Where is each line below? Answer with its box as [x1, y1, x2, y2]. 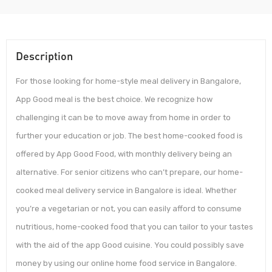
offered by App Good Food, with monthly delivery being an [16, 149, 232, 159]
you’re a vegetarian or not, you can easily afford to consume [16, 204, 242, 214]
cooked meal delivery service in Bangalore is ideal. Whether [16, 186, 237, 195]
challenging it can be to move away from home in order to [16, 113, 231, 123]
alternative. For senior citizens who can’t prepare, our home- [16, 168, 243, 177]
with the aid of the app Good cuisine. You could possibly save [16, 240, 244, 250]
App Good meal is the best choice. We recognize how [16, 95, 212, 104]
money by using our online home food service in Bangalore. [16, 259, 237, 268]
